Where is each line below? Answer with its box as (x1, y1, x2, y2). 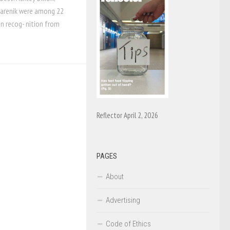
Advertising (106, 195, 140, 205)
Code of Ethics (106, 219, 151, 228)
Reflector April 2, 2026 (97, 110, 158, 120)
